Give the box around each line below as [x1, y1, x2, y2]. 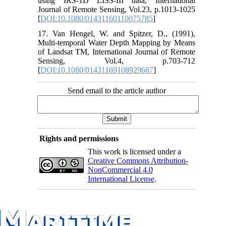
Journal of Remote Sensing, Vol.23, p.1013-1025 [38, 5, 195, 14]
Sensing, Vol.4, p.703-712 [38, 56, 195, 65]
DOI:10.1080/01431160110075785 [40, 14, 153, 23]
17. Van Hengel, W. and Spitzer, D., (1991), [38, 29, 195, 38]
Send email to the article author [67, 86, 166, 95]
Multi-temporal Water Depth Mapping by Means [38, 38, 195, 47]
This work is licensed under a [87, 147, 181, 156]
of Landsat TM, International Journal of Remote [38, 47, 195, 56]
